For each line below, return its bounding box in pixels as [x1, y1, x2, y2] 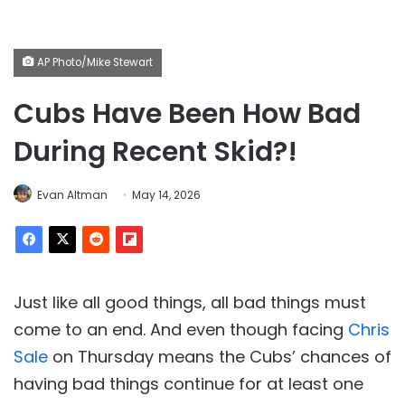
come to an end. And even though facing [14, 318, 348, 341]
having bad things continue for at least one [14, 372, 363, 395]
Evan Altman [37, 187, 108, 202]
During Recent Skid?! [14, 133, 297, 171]
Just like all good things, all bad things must [14, 291, 366, 314]
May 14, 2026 [132, 187, 201, 202]
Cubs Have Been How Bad [14, 95, 361, 133]
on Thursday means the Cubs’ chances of [48, 345, 391, 368]
